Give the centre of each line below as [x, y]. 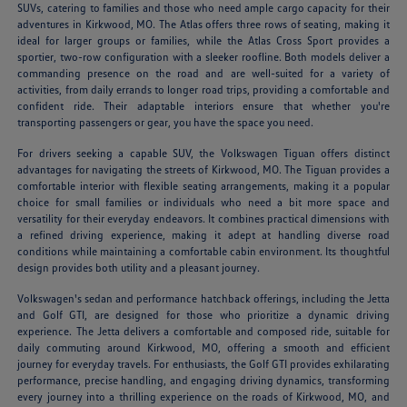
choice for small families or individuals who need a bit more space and [203, 203]
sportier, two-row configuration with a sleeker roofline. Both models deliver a [203, 57]
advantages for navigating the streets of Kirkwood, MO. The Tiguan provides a [203, 170]
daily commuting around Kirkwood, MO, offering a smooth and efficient [203, 348]
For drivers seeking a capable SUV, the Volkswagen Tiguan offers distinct [203, 154]
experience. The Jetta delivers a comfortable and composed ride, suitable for [203, 332]
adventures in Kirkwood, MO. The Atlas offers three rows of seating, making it [203, 25]
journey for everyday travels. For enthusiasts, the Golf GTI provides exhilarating [203, 364]
